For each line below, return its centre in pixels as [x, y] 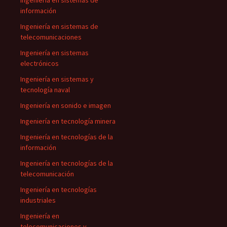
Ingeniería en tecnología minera [68, 121]
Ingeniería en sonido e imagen [66, 105]
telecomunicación [47, 174]
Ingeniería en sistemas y [57, 79]
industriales [38, 200]
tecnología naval [45, 90]
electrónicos [40, 63]
